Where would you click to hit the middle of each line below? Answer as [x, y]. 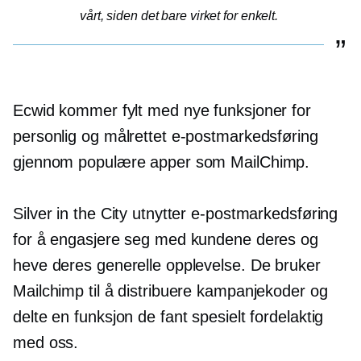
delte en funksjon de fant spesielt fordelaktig [168, 316]
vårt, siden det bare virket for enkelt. [179, 15]
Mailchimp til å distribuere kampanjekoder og [170, 290]
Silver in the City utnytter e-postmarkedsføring [176, 213]
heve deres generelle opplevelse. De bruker [167, 265]
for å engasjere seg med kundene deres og [166, 239]
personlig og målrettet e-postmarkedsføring [166, 136]
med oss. [48, 342]
